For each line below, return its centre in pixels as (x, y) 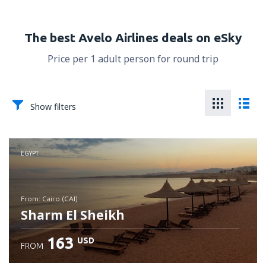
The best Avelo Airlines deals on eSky (133, 37)
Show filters (53, 107)
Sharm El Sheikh (73, 215)
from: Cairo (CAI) (51, 199)
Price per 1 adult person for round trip (133, 59)
